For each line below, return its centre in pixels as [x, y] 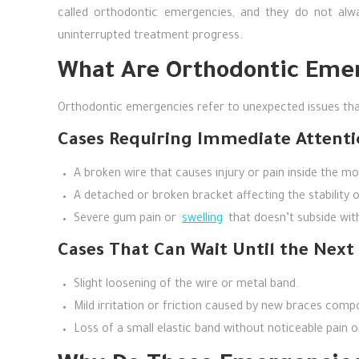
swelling [202, 220]
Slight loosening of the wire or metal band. [186, 285]
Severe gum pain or [127, 220]
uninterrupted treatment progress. [150, 37]
